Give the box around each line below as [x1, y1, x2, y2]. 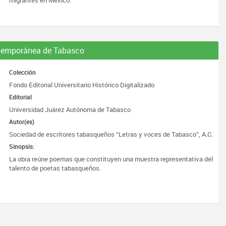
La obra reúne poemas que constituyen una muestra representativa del [9, 154, 213, 163]
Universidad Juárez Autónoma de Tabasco [9, 105, 131, 114]
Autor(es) [9, 118, 35, 126]
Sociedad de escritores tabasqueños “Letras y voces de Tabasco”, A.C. [9, 130, 213, 139]
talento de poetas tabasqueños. [9, 163, 101, 173]
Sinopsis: [9, 142, 35, 150]
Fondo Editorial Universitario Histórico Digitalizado [9, 80, 155, 89]
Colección [9, 68, 36, 76]
